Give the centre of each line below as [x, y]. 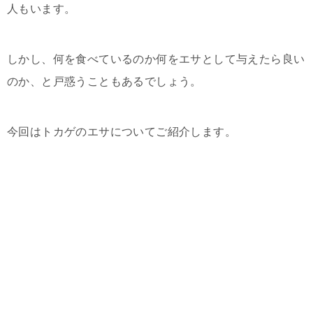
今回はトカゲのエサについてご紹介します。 [122, 132]
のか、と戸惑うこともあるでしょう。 [104, 81]
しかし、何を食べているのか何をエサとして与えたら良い [156, 59]
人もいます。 [42, 9]
